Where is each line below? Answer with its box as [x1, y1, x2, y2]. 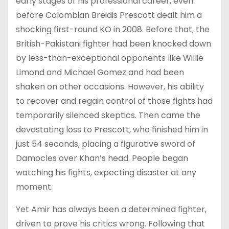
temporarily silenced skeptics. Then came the [16, 109, 200, 121]
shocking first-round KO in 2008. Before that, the [16, 23, 210, 35]
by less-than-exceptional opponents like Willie [16, 52, 203, 64]
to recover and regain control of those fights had [16, 95, 213, 107]
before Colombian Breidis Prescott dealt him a [16, 9, 202, 21]
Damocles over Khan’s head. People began [16, 152, 188, 164]
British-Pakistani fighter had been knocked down [16, 37, 211, 50]
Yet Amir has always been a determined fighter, [16, 203, 207, 215]
